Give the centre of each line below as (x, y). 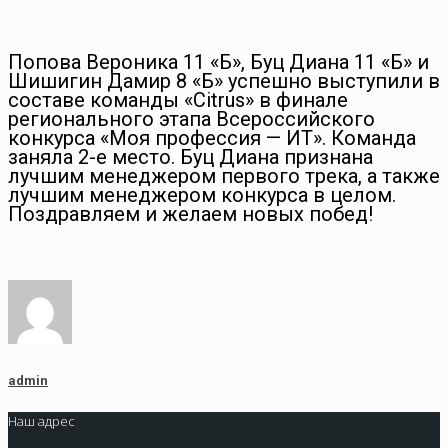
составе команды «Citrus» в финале (178, 100)
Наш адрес (41, 420)
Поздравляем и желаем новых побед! (190, 214)
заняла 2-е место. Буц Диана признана (190, 157)
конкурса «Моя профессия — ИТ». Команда (212, 138)
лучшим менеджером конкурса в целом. (202, 195)
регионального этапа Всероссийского (191, 119)
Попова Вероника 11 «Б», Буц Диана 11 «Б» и (218, 62)
